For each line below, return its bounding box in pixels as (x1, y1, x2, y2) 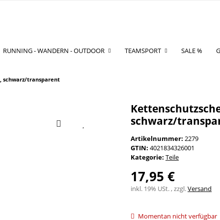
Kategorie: (131, 152, 165, 162)
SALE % (181, 46, 202, 55)
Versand (188, 184, 212, 193)
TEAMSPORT (125, 46, 161, 55)
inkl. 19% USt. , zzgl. (131, 184, 188, 193)
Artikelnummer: (131, 134, 185, 143)
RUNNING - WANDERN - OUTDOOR (3, 46, 105, 55)
